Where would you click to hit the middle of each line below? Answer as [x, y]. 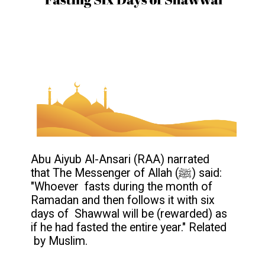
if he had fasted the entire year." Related [129, 228]
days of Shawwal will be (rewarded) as [129, 214]
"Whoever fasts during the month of [122, 187]
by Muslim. [59, 241]
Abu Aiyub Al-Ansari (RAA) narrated [120, 160]
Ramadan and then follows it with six [123, 201]
